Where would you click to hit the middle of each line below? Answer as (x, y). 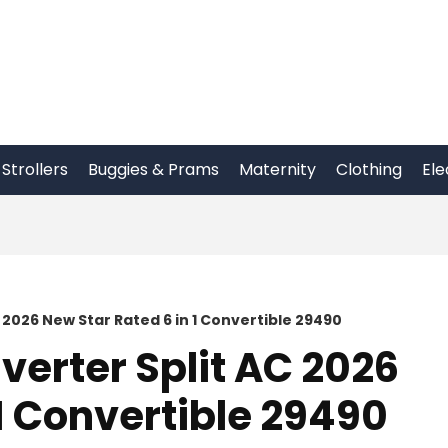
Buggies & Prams (153, 169)
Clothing (369, 169)
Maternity (277, 169)
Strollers (35, 169)
